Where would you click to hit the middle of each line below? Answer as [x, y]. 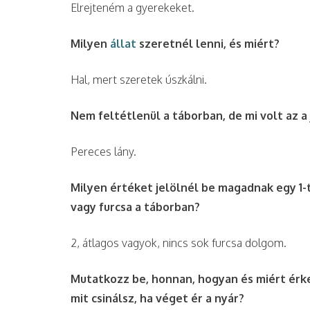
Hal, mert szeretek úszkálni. [139, 80]
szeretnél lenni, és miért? [208, 44]
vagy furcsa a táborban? [135, 207]
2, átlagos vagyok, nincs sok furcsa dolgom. [179, 243]
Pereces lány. [103, 152]
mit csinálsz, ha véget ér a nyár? [157, 299]
